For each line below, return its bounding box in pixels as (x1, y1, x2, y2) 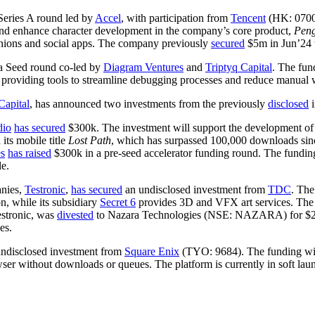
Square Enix (124, 245, 179, 257)
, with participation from (121, 11, 231, 24)
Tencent (231, 11, 266, 24)
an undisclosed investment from (122, 183, 268, 195)
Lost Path (68, 134, 111, 146)
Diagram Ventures (103, 60, 184, 73)
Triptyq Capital (205, 60, 272, 73)
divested (57, 208, 94, 221)
